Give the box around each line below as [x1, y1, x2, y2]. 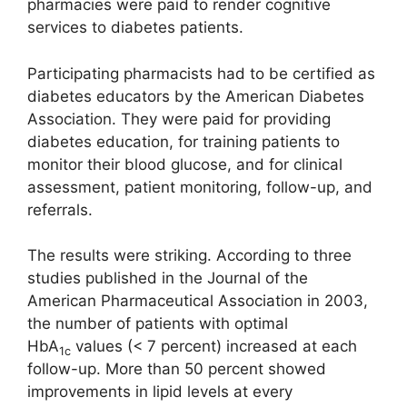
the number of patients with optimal [27, 314, 288, 333]
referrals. [27, 200, 93, 219]
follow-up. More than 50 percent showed [27, 360, 326, 379]
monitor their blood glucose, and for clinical [27, 154, 342, 174]
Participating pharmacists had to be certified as [27, 64, 375, 83]
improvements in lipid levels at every [27, 382, 293, 402]
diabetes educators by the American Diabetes [27, 86, 364, 105]
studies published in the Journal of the [27, 269, 308, 288]
